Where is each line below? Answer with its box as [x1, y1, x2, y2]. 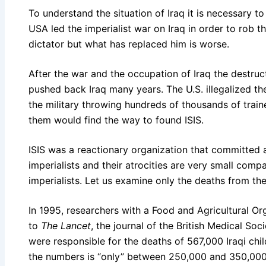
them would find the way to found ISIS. [28, 113, 204, 126]
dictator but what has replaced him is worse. [28, 37, 229, 50]
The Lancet [41, 219, 91, 232]
